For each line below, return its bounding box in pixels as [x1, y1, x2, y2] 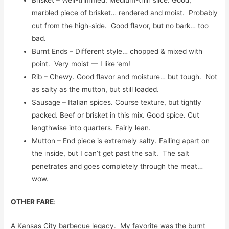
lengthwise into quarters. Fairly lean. [32, 123, 151, 132]
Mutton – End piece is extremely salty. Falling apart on [32, 136, 210, 145]
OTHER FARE [11, 198, 54, 207]
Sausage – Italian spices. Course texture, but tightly [32, 98, 202, 106]
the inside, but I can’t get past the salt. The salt [32, 149, 190, 157]
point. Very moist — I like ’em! [32, 59, 131, 68]
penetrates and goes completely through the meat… [32, 162, 203, 170]
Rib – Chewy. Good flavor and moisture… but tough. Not [32, 72, 218, 81]
